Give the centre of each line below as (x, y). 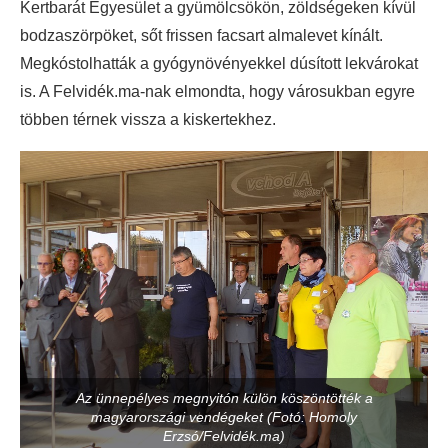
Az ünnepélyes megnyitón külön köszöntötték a (224, 397)
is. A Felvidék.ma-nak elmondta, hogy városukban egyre (217, 91)
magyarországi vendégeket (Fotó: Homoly (224, 416)
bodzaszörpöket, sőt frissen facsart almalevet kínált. (201, 35)
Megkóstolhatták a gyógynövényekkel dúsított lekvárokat (219, 63)
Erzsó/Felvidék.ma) (224, 435)
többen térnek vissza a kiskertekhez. (148, 119)
